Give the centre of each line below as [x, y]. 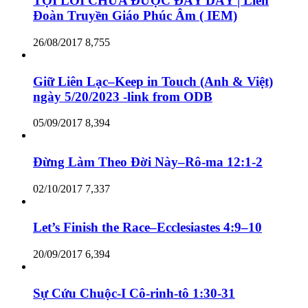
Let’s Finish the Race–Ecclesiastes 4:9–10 [147, 228]
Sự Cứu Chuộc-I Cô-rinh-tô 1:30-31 [134, 293]
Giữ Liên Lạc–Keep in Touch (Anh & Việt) [153, 81]
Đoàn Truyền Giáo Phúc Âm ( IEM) [135, 16]
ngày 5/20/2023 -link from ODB [123, 96]
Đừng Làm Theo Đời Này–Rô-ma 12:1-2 [148, 162]
